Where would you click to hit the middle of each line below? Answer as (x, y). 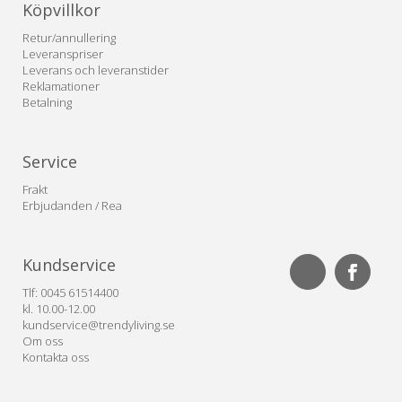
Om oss (43, 341)
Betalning (47, 103)
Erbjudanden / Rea (72, 206)
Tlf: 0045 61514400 (70, 293)
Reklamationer (61, 87)
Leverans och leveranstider (96, 70)
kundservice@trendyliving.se (99, 325)
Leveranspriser (63, 54)
